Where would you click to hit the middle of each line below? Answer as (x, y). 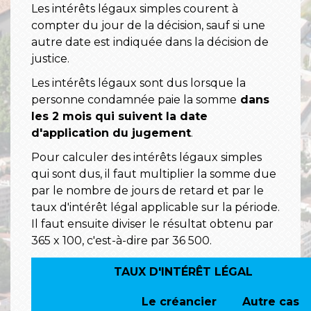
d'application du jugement (111, 133)
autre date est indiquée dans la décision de (150, 42)
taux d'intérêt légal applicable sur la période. (155, 208)
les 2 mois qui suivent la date (119, 117)
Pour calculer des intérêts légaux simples (146, 158)
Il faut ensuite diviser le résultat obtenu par (152, 224)
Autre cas (271, 301)
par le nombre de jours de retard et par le (148, 191)
